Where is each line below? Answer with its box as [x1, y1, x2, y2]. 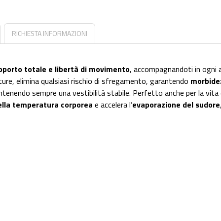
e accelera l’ [93, 99, 132, 110]
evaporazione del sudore [132, 99, 220, 110]
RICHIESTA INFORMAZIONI [12, 28, 87, 38]
